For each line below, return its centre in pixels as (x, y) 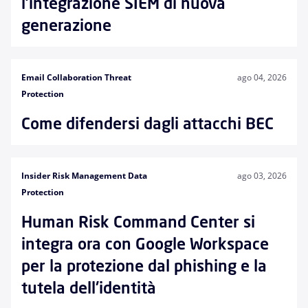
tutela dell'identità (89, 288)
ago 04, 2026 (262, 77)
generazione (66, 25)
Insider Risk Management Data (84, 176)
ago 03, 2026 (262, 176)
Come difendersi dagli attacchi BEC (147, 123)
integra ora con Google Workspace (145, 244)
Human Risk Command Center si (138, 222)
